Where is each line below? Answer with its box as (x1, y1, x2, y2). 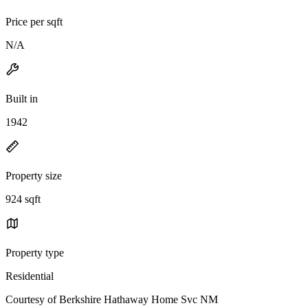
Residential (5, 269, 54, 282)
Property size (5, 169, 62, 181)
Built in (5, 92, 38, 104)
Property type (5, 246, 64, 258)
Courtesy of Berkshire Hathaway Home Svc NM (5, 293, 218, 305)
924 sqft (5, 192, 41, 205)
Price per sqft (5, 15, 63, 27)
